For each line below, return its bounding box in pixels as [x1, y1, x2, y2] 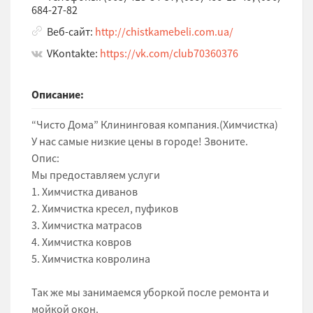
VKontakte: [47, 46, 100, 61]
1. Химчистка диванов [31, 184, 138, 199]
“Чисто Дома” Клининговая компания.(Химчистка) [31, 117, 278, 132]
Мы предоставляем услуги [31, 168, 160, 182]
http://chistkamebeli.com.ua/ [95, 24, 233, 39]
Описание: [31, 87, 84, 102]
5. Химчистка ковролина [31, 252, 150, 266]
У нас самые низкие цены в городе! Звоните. [31, 134, 248, 149]
